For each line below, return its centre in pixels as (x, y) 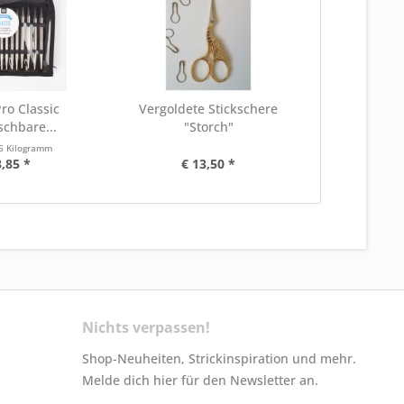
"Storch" (208, 127)
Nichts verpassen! (146, 327)
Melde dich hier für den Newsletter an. (200, 380)
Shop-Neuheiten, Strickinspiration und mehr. (219, 358)
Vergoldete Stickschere (209, 109)
